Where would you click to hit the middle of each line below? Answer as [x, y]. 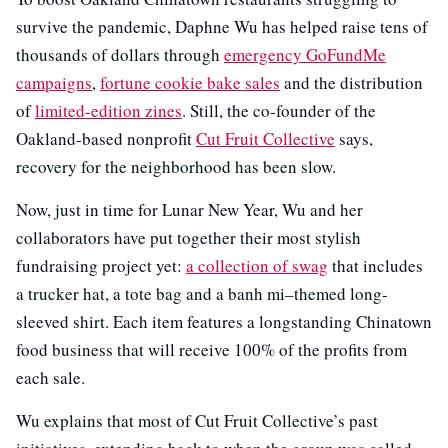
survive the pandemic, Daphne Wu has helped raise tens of [222, 27]
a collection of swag [257, 266]
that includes [375, 266]
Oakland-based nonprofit [106, 139]
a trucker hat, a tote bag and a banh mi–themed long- [202, 294]
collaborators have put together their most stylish [188, 238]
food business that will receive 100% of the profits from [211, 350]
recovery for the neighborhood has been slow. [176, 167]
